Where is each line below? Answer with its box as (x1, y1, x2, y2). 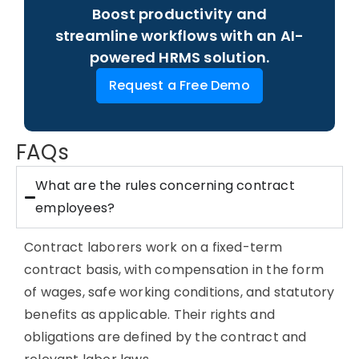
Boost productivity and (91, 4, 268, 24)
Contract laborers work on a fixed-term (24, 238, 283, 256)
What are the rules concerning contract (35, 176, 295, 195)
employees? (35, 199, 115, 217)
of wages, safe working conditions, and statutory (24, 283, 335, 301)
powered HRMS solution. (89, 47, 270, 67)
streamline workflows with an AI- (54, 26, 305, 46)
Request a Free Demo (109, 76, 250, 95)
